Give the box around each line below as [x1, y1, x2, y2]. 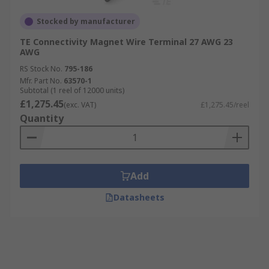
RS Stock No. [20, 64, 62, 74]
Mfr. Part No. [20, 76, 62, 86]
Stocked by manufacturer [37, 16, 135, 26]
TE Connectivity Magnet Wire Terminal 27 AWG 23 [20, 36, 233, 47]
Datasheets [113, 192, 165, 203]
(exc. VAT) [64, 100, 96, 110]
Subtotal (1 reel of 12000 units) [20, 85, 124, 95]
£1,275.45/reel [201, 100, 249, 110]
